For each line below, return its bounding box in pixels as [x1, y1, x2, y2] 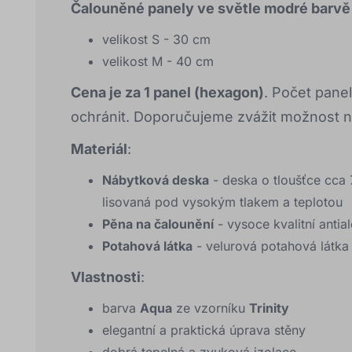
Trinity [249, 300, 289, 317]
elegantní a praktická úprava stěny [102, 322, 306, 339]
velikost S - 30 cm [102, 31, 211, 48]
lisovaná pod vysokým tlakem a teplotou [102, 194, 343, 211]
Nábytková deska [102, 172, 209, 189]
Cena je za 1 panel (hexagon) [71, 84, 264, 101]
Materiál [71, 141, 127, 158]
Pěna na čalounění [102, 216, 214, 233]
